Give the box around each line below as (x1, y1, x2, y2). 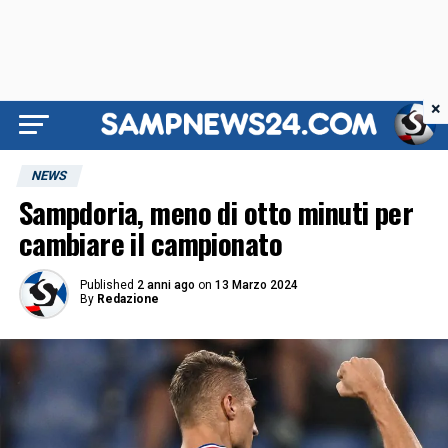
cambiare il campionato (18, 222, 282, 264)
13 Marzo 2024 (214, 278, 298, 292)
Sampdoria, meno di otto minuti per (18, 191, 414, 233)
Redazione (96, 292, 159, 306)
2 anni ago (136, 278, 195, 292)
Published (79, 278, 134, 292)
